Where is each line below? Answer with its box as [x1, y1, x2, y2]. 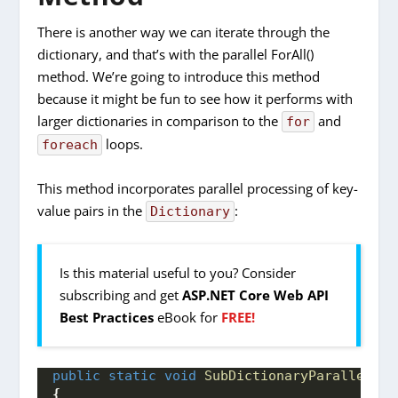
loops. [102, 134, 144, 153]
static [108, 367, 157, 384]
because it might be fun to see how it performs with [37, 89, 354, 107]
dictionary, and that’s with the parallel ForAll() [37, 44, 314, 63]
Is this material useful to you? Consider [60, 263, 297, 282]
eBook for [154, 307, 222, 326]
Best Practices [60, 307, 155, 326]
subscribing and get [60, 285, 183, 304]
